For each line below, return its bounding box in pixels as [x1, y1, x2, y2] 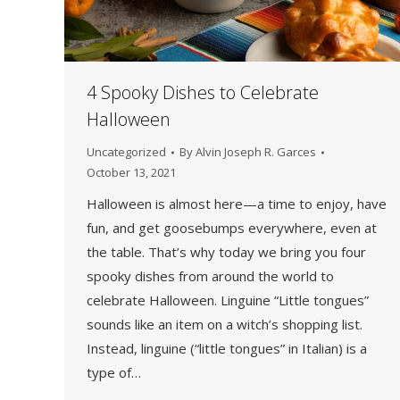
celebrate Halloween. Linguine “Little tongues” [87, 291, 369, 310]
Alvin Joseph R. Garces [196, 144, 316, 161]
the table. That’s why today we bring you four [87, 243, 366, 262]
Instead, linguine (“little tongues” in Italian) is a [87, 339, 367, 358]
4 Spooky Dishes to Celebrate [87, 80, 319, 105]
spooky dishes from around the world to [87, 267, 334, 286]
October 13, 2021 [87, 164, 176, 181]
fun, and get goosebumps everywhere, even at [87, 219, 377, 237]
